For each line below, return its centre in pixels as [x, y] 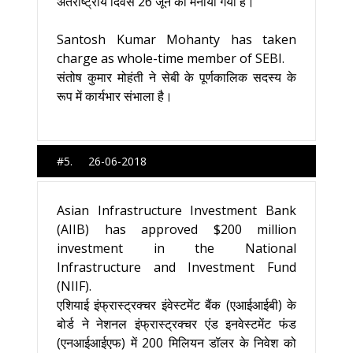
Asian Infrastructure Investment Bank [176, 210]
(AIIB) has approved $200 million [176, 229]
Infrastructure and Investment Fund [176, 267]
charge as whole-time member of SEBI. [171, 58]
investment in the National [176, 248]
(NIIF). [74, 286]
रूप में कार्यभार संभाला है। [115, 96]
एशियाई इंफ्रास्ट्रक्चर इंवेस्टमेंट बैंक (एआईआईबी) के [176, 305]
